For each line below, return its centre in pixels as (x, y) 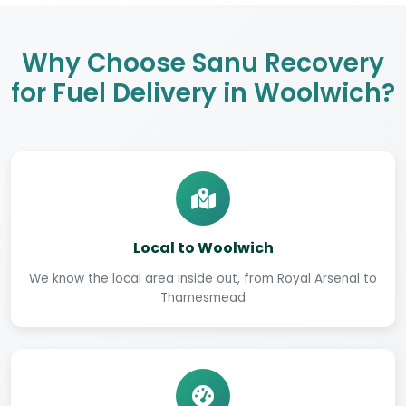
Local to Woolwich (203, 248)
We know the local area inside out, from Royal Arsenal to (203, 279)
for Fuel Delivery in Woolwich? (203, 93)
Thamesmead (203, 298)
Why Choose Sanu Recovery (203, 63)
